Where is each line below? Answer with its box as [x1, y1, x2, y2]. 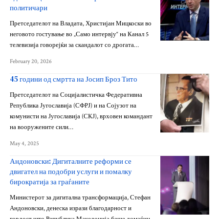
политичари [10, 2, 47, 13]
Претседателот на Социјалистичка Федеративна [10, 90, 142, 99]
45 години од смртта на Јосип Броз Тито [10, 73, 137, 84]
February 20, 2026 [10, 57, 52, 65]
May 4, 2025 [10, 139, 39, 147]
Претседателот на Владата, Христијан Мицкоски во [10, 19, 152, 28]
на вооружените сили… [10, 123, 73, 131]
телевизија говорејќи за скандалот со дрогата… [10, 41, 139, 49]
